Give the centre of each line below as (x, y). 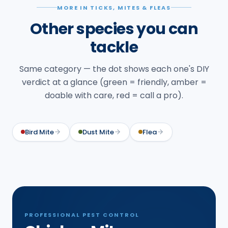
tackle (114, 47)
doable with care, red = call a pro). (114, 95)
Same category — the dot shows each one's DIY (114, 69)
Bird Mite (39, 132)
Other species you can (114, 29)
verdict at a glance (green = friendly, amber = (114, 82)
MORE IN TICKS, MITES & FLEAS (114, 7)
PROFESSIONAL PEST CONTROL (82, 215)
